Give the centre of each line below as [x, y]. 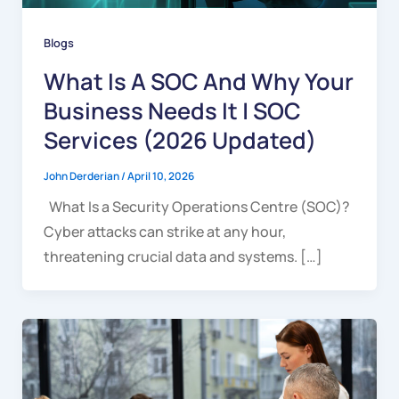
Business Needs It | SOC [172, 110]
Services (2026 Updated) [179, 140]
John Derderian [82, 175]
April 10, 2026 [160, 175]
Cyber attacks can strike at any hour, [164, 231]
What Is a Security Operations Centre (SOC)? [196, 206]
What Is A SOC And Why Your [198, 81]
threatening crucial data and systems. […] [183, 256]
